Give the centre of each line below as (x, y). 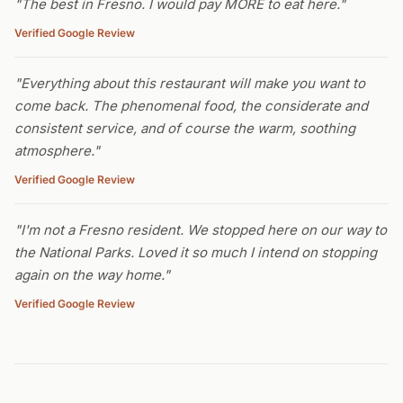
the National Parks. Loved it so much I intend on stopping (196, 252)
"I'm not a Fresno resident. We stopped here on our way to (201, 230)
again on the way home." (92, 275)
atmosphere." (57, 151)
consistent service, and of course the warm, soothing (185, 128)
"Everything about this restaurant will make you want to (190, 83)
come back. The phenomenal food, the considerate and (191, 106)
